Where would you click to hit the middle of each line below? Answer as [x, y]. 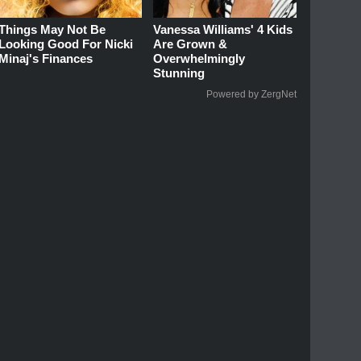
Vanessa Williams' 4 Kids [223, 30]
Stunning [179, 73]
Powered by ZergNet [251, 95]
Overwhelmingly [199, 59]
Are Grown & [191, 44]
